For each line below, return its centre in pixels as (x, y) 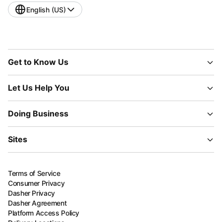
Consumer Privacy (36, 183)
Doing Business (38, 113)
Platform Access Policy (44, 213)
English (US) (46, 9)
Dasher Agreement (37, 203)
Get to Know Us (38, 62)
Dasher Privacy (31, 193)
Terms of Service (34, 173)
